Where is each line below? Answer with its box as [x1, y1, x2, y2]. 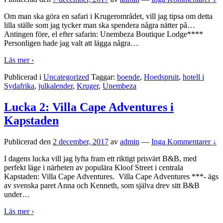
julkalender [38, 81, 73, 90]
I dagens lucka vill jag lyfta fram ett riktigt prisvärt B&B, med [4, 154, 197, 163]
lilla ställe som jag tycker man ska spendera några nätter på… [4, 20, 195, 29]
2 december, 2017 [53, 137, 109, 146]
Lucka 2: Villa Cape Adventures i [4, 100, 174, 113]
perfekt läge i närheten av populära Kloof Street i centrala [4, 163, 183, 172]
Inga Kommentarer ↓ [151, 137, 217, 146]
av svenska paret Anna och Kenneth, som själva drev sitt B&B [4, 181, 200, 190]
